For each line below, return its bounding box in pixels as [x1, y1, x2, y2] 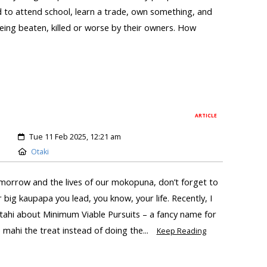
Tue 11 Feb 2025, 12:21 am [29, 131, 121, 142]
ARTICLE [195, 111, 218, 119]
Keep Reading [156, 225, 206, 236]
